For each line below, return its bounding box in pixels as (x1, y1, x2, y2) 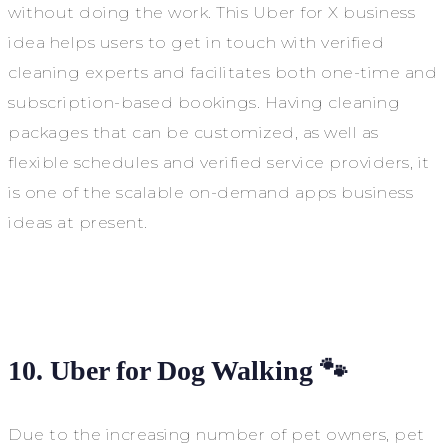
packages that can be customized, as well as (8, 122, 379, 142)
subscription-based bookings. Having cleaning (8, 92, 400, 112)
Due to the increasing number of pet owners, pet (8, 424, 425, 444)
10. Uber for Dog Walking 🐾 (8, 354, 348, 386)
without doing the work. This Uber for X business (8, 2, 415, 22)
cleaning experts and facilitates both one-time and (8, 62, 437, 82)
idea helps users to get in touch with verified (8, 32, 384, 52)
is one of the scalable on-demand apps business (8, 182, 413, 202)
